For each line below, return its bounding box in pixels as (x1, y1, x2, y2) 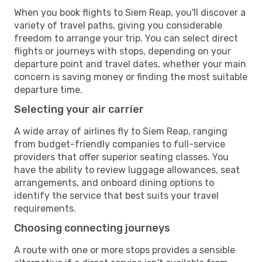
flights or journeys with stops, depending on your (14, 45, 231, 57)
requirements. (14, 202, 76, 214)
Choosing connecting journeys (14, 221, 170, 235)
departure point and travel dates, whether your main (14, 58, 246, 70)
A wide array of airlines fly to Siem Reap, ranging (14, 125, 227, 137)
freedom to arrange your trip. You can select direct (14, 32, 238, 44)
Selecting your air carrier (14, 102, 144, 116)
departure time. (14, 84, 82, 95)
